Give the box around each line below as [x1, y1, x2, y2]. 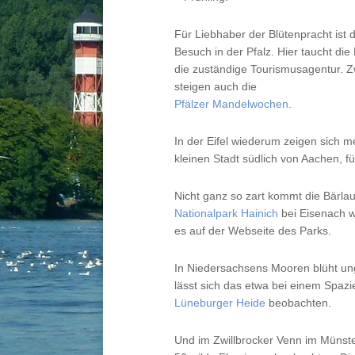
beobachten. [265, 296, 331, 309]
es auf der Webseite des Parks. [174, 224, 331, 237]
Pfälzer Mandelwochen [174, 97, 288, 110]
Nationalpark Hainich [174, 207, 278, 219]
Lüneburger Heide [174, 296, 265, 309]
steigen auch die [174, 80, 257, 93]
